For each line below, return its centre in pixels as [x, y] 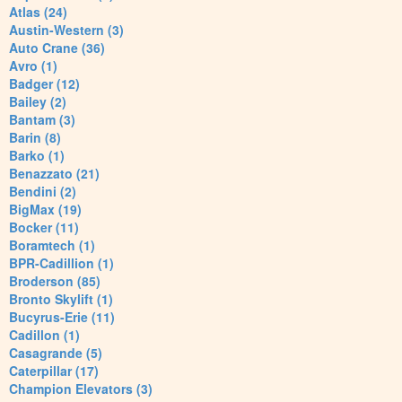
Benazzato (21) [54, 174]
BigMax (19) [45, 210]
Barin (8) [35, 138]
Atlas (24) [38, 12]
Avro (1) [33, 66]
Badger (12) [44, 84]
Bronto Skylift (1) [61, 299]
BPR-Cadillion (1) [61, 263]
